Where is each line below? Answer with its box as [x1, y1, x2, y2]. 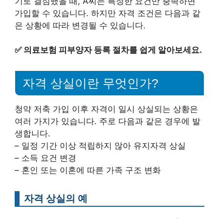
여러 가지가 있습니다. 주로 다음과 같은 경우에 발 [15, 116, 200, 126]
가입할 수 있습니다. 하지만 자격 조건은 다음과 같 [15, 8, 200, 18]
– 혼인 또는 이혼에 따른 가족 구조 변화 [15, 165, 161, 175]
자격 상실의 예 [24, 192, 88, 204]
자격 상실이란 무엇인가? [22, 76, 158, 90]
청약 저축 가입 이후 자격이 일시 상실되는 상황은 [15, 104, 198, 114]
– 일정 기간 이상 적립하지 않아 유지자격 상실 [15, 141, 186, 151]
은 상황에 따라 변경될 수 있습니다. [15, 20, 146, 30]
